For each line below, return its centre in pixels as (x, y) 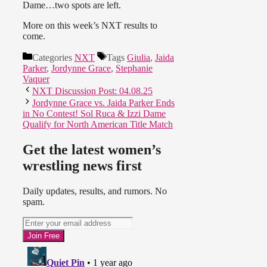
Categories (53, 58)
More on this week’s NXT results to (90, 26)
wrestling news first (82, 166)
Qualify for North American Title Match (98, 125)
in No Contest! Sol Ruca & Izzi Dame (94, 114)
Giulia (139, 58)
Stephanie (134, 69)
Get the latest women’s (92, 150)
